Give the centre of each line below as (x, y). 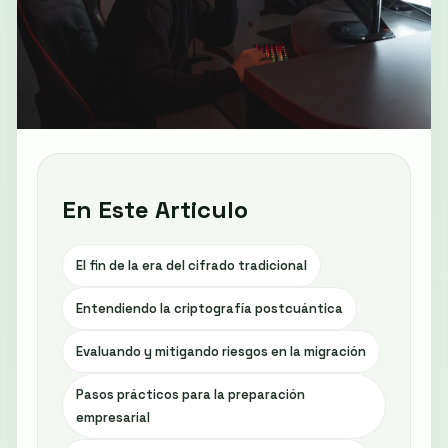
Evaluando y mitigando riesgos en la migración (221, 351)
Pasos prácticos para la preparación (190, 394)
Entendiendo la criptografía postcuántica (209, 308)
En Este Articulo (155, 209)
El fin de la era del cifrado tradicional (191, 265)
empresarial (113, 417)
